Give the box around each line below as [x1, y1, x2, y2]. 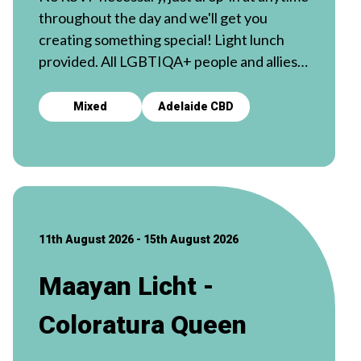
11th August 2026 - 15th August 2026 [39, 232, 239, 246]
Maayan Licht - [39, 270, 214, 301]
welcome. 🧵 [39, 73, 116, 92]
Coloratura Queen [39, 309, 247, 340]
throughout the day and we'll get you [39, 8, 268, 27]
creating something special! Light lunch [39, 30, 284, 48]
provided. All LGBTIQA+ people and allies [39, 52, 297, 70]
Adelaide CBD [158, 99, 234, 113]
